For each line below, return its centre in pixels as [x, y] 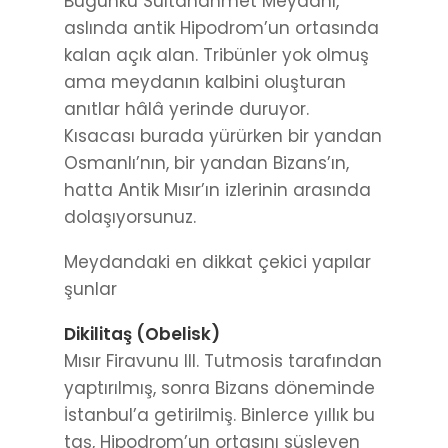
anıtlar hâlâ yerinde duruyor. [186, 108]
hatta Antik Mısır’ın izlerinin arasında [217, 189]
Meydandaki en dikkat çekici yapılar [217, 261]
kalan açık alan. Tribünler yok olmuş [216, 54]
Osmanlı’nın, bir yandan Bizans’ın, [206, 162]
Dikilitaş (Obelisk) [142, 333]
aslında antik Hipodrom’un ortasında [221, 27]
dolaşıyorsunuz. [130, 216]
